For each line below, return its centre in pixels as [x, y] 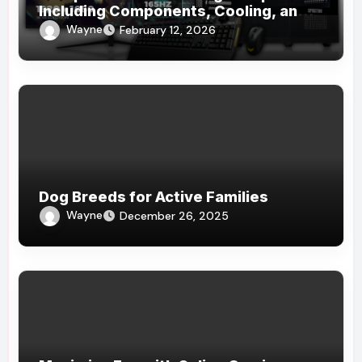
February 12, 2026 [168, 30]
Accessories [86, 28]
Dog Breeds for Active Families [154, 197]
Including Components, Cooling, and [173, 11]
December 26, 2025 [175, 216]
